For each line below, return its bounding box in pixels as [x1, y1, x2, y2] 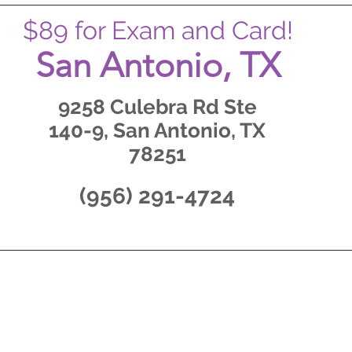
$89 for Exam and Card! [23, 16, 293, 45]
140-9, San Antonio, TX [49, 119, 266, 142]
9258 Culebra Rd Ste [57, 95, 257, 119]
